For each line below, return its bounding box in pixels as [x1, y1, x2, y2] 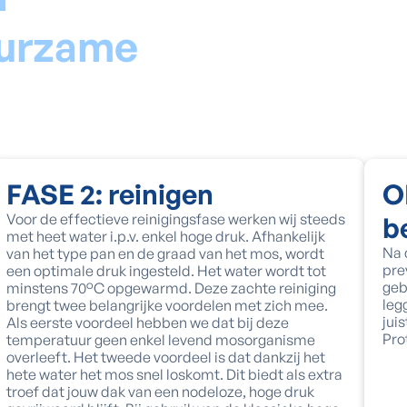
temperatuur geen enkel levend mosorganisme [5, 331, 315, 349]
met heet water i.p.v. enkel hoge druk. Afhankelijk [5, 227, 325, 245]
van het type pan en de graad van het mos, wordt [5, 244, 324, 263]
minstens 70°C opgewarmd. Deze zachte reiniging [5, 279, 336, 297]
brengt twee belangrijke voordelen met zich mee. [5, 296, 328, 314]
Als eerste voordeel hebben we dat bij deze [5, 313, 289, 332]
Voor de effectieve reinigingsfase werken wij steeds [5, 210, 345, 228]
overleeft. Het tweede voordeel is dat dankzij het [5, 348, 325, 366]
